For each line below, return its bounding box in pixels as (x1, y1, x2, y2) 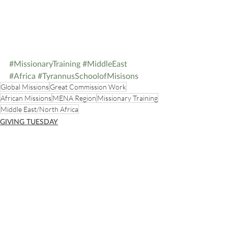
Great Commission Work (50, 82, 126, 91)
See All (142, 188, 163, 197)
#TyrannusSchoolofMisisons (38, 70, 138, 80)
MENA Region (52, 93, 96, 102)
